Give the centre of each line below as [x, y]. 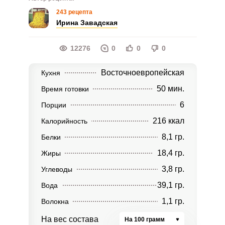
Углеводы [57, 169]
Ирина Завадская [87, 23]
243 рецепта [74, 12]
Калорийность [64, 121]
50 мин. [170, 89]
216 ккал [168, 121]
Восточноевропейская [142, 73]
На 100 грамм [144, 219]
